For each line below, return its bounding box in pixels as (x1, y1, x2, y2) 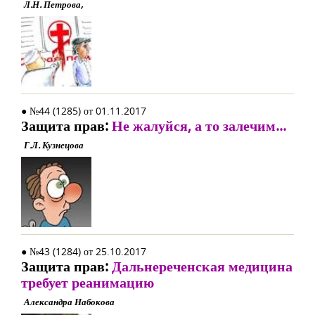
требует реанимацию (21, 273, 154, 292)
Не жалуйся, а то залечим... (112, 116, 286, 135)
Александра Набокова (24, 295, 115, 308)
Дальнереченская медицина (112, 257, 292, 276)
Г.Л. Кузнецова (24, 139, 84, 151)
